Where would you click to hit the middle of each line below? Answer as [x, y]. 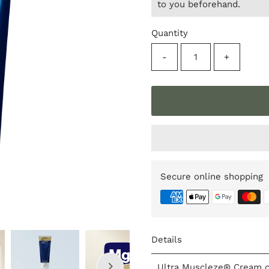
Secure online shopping [211, 176]
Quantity [169, 33]
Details [166, 239]
